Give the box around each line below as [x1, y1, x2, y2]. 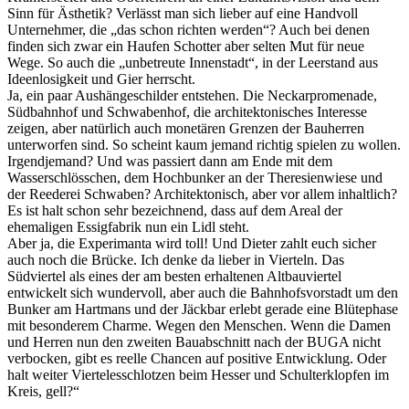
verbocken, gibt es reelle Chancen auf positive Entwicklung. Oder [7, 350, 386, 366]
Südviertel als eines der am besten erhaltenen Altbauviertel [7, 267, 341, 284]
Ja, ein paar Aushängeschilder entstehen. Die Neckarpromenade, [7, 87, 377, 103]
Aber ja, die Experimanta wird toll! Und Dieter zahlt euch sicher [7, 235, 376, 251]
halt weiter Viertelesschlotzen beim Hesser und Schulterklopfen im [7, 366, 389, 383]
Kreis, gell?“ [7, 383, 79, 399]
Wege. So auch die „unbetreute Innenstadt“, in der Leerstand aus [7, 54, 378, 70]
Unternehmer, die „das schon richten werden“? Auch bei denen [7, 21, 370, 37]
